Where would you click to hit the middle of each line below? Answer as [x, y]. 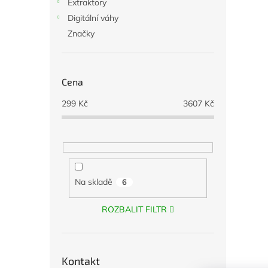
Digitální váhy [93, 18]
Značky [81, 33]
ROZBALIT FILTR [135, 209]
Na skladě [93, 182]
